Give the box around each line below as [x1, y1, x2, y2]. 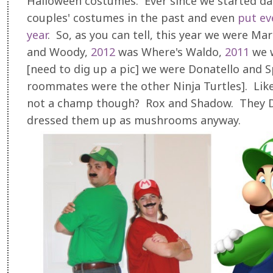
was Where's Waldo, [115, 44, 225, 59]
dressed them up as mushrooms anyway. [27, 113, 247, 127]
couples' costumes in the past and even [27, 10, 238, 25]
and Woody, [27, 44, 91, 59]
